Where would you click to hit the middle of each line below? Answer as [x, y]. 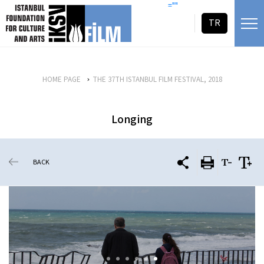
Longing [132, 120]
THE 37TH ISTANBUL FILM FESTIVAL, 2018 [157, 80]
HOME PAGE [61, 80]
